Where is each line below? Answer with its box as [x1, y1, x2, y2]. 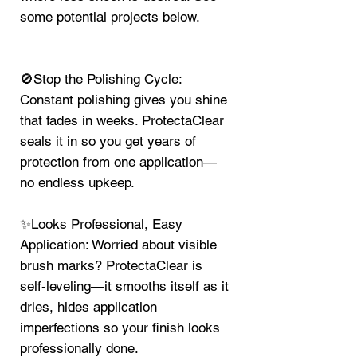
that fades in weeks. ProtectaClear [20, 112, 224, 129]
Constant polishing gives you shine [20, 92, 227, 108]
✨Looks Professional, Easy [20, 216, 182, 233]
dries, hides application [20, 299, 157, 316]
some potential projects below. [20, 9, 200, 25]
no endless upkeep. [20, 175, 135, 191]
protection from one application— [20, 154, 217, 171]
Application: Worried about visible [20, 237, 217, 253]
